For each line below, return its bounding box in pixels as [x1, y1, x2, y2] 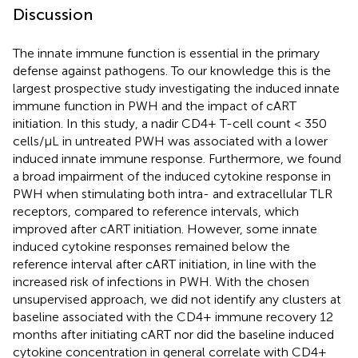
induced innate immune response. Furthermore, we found [13, 150, 341, 166]
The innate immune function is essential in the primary [13, 45, 320, 61]
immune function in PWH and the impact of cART [13, 97, 296, 113]
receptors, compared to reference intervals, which [13, 203, 299, 219]
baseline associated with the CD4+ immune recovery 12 [13, 308, 333, 324]
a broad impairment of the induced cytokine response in [13, 168, 331, 184]
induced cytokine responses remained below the [13, 238, 290, 254]
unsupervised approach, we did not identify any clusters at [13, 291, 341, 307]
